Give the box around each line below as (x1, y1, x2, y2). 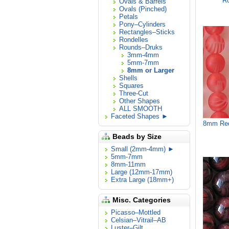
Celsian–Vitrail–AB (111, 216, 166, 224)
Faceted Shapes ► (111, 112, 168, 120)
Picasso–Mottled (111, 209, 161, 216)
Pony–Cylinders (119, 20, 166, 28)
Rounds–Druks (119, 43, 163, 51)
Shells (119, 74, 138, 82)
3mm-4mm (127, 51, 159, 59)
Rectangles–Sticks (119, 28, 175, 36)
